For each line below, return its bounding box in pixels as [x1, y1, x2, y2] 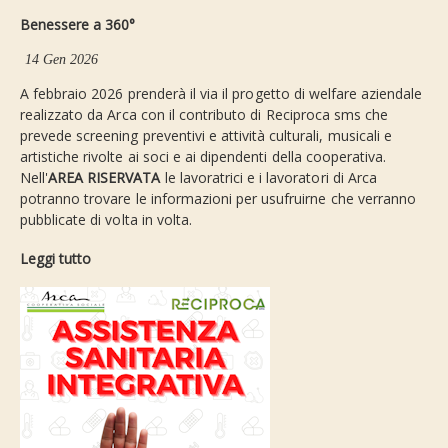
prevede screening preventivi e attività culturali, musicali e [20, 126, 392, 146]
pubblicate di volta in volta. [20, 210, 192, 230]
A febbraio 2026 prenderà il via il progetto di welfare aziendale [20, 84, 423, 104]
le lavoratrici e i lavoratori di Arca [160, 168, 377, 188]
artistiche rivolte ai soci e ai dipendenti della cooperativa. [20, 147, 386, 167]
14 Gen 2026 [25, 51, 99, 68]
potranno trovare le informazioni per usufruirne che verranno [20, 189, 416, 209]
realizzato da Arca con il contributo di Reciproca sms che [20, 105, 389, 125]
